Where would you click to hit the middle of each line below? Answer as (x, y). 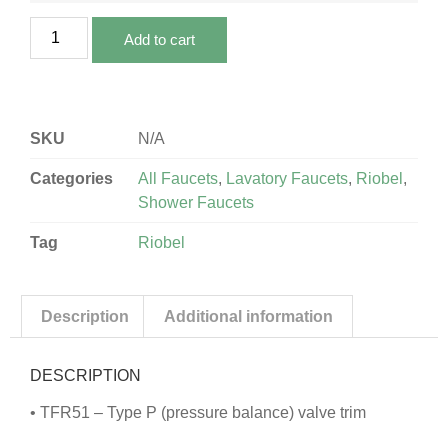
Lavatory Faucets (287, 178)
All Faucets (178, 178)
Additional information (248, 316)
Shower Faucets (196, 202)
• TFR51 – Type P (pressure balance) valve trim (198, 413)
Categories (71, 178)
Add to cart (160, 39)
